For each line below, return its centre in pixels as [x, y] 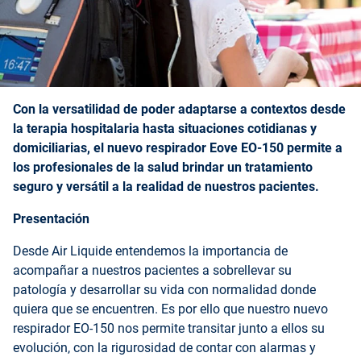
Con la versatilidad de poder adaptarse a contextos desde [179, 110]
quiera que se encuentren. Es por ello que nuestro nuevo [170, 309]
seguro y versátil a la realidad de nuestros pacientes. [166, 187]
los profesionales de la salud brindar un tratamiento [163, 168]
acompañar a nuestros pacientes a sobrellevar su [152, 271]
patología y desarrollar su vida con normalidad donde [164, 290]
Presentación [51, 219]
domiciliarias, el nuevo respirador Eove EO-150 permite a [178, 148]
